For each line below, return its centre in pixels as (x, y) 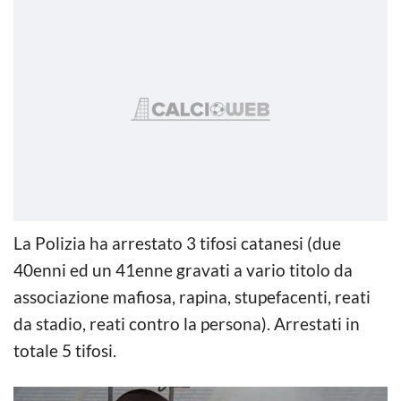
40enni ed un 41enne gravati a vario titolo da (183, 269)
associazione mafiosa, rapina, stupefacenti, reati (192, 296)
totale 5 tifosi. (65, 350)
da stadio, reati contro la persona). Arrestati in (187, 323)
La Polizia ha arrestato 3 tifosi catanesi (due (177, 243)
